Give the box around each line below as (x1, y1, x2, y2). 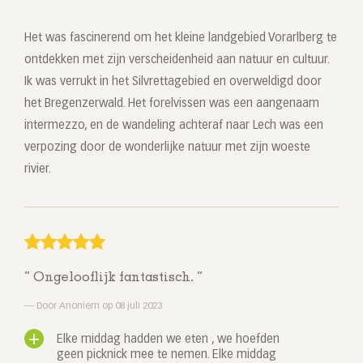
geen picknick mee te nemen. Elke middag (57, 349, 276, 361)
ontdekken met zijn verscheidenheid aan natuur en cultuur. (24, 54, 329, 66)
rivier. (24, 164, 51, 176)
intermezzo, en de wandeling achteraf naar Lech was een (24, 120, 323, 132)
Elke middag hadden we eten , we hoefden (57, 334, 280, 346)
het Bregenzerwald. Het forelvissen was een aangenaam (24, 98, 319, 110)
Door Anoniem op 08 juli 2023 (34, 301, 162, 312)
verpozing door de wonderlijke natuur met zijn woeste (24, 142, 310, 154)
